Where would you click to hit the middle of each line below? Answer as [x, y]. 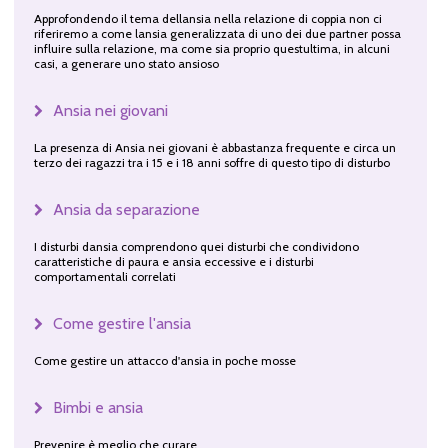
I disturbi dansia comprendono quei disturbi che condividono [196, 246]
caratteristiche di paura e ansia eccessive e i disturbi [173, 261]
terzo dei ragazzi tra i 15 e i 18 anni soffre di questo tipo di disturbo [211, 162]
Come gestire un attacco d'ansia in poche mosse [164, 360]
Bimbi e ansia [97, 407]
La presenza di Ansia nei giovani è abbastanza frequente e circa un [214, 147]
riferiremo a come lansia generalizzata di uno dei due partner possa [217, 33]
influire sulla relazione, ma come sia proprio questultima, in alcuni [211, 48]
